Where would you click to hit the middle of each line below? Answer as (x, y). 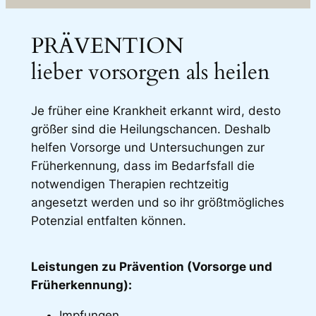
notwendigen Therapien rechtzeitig (129, 184)
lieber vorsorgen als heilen (150, 72)
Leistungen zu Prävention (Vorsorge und (151, 266)
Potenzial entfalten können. (108, 220)
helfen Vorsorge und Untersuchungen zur (147, 147)
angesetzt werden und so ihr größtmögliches (157, 202)
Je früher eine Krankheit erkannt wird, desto (156, 110)
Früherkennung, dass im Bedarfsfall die (142, 165)
